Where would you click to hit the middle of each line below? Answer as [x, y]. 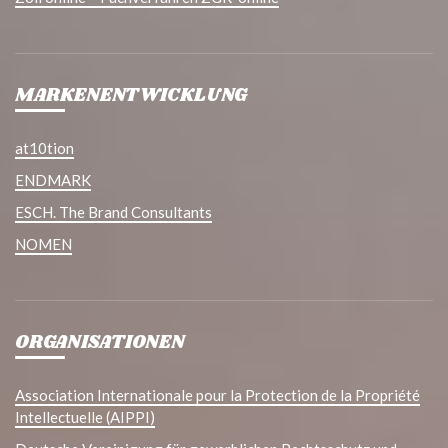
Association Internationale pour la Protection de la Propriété [217, 395]
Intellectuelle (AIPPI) [85, 417]
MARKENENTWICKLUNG [131, 96]
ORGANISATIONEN [99, 343]
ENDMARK [53, 180]
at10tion [44, 148]
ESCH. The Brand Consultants [113, 212]
